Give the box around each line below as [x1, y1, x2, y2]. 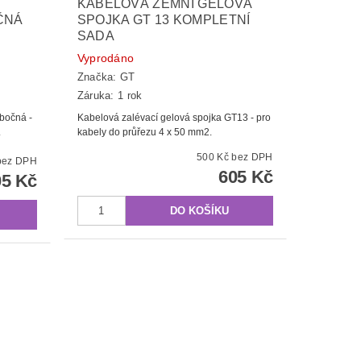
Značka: [77, 71, 121, 84]
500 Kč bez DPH [231, 151, 273, 163]
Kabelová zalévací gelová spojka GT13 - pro [77, 111, 271, 123]
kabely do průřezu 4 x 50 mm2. [77, 126, 212, 138]
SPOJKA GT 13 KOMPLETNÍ [77, 12, 251, 27]
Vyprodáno [77, 51, 135, 64]
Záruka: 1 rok [77, 89, 143, 102]
